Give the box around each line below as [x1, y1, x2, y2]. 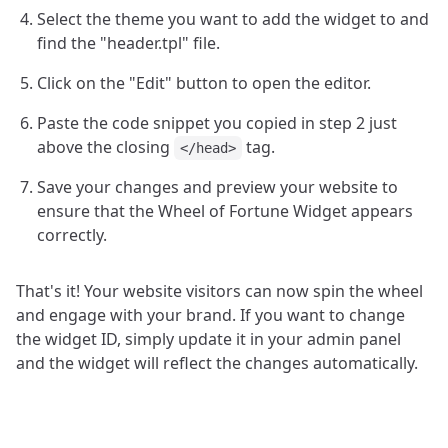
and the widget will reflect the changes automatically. [16, 352, 418, 374]
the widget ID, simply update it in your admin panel [16, 328, 401, 350]
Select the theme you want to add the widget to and [37, 8, 429, 30]
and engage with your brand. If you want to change [16, 304, 405, 326]
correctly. [37, 224, 107, 246]
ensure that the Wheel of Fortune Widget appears [37, 200, 413, 222]
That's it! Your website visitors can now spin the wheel [16, 280, 423, 302]
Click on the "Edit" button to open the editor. [37, 72, 371, 94]
